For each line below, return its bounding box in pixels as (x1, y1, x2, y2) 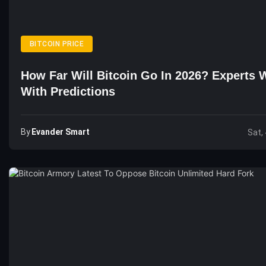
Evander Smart (31, 127, 90, 137)
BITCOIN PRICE (30, 40, 84, 48)
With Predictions (21, 85, 115, 98)
